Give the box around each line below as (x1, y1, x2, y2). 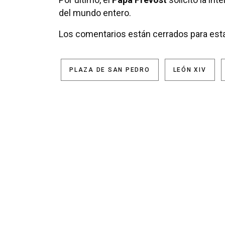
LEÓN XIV (173, 66, 206, 74)
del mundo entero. (59, 8, 131, 19)
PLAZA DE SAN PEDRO (69, 66, 150, 74)
